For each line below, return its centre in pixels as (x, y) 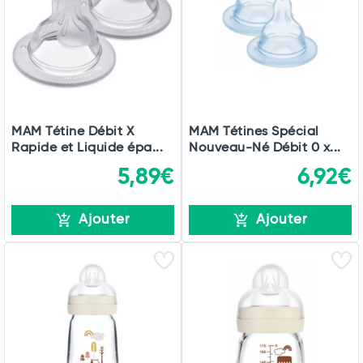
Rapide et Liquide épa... (87, 148)
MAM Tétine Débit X (73, 132)
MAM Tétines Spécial (254, 132)
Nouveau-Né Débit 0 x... (265, 148)
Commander (181, 317)
